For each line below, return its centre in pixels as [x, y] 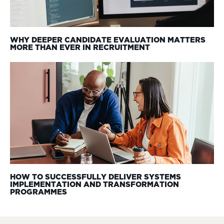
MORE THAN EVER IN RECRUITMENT [80, 48]
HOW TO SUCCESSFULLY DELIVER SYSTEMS [95, 178]
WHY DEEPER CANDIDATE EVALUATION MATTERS [108, 41]
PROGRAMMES [38, 193]
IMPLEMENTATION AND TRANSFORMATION [94, 185]
